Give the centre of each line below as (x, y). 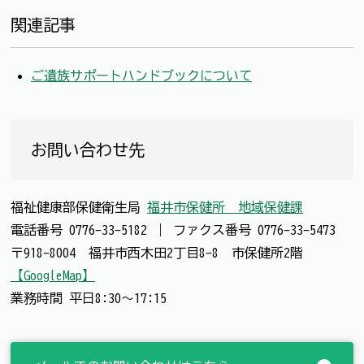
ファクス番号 (215, 230)
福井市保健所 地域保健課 (225, 207)
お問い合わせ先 (88, 149)
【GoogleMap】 (53, 275)
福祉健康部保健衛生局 (79, 207)
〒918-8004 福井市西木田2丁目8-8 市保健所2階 (157, 252)
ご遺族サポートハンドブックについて (141, 75)
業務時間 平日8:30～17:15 (89, 298)
